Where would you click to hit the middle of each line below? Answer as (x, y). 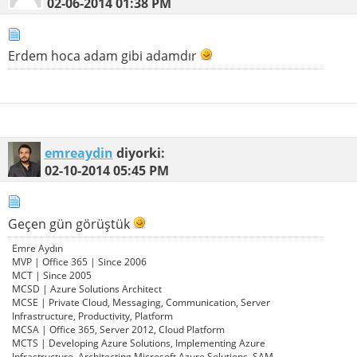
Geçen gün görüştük (71, 224)
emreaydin (78, 153)
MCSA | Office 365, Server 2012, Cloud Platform (118, 329)
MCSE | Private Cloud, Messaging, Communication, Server (141, 302)
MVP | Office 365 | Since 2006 (79, 261)
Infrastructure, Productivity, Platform (92, 316)
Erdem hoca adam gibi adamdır (104, 56)
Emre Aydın (37, 248)
